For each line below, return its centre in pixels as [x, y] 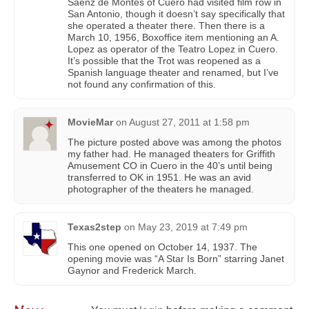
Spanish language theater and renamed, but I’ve [173, 72]
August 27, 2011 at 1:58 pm [189, 122]
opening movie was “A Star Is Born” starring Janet [176, 258]
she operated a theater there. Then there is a [166, 25]
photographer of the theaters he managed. [161, 189]
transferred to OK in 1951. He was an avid [159, 177]
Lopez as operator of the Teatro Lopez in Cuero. [173, 49]
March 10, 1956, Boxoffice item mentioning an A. [173, 37]
